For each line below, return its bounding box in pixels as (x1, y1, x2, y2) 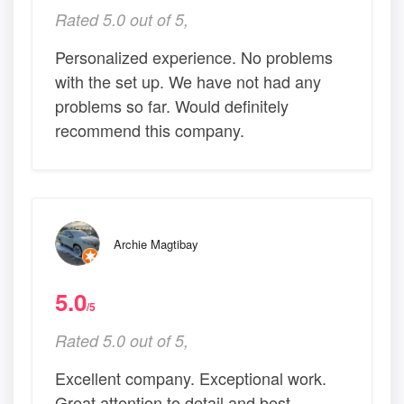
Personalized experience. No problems (55, 44, 333, 69)
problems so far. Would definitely (55, 93, 289, 117)
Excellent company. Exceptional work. (55, 365, 326, 390)
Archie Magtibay (114, 234, 198, 252)
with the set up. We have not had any (55, 69, 321, 93)
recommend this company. (55, 117, 244, 142)
